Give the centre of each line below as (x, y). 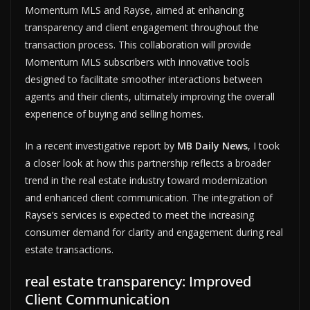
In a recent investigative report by (101, 145)
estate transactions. (69, 249)
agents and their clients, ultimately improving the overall (150, 96)
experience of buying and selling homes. (114, 113)
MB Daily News (212, 145)
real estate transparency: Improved (138, 281)
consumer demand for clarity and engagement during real (154, 232)
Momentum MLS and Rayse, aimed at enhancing (134, 10)
